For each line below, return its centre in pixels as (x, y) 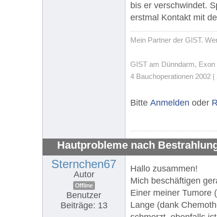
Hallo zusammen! (164, 168)
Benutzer (84, 195)
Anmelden (170, 102)
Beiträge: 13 (84, 205)
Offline (84, 185)
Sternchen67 (84, 164)
